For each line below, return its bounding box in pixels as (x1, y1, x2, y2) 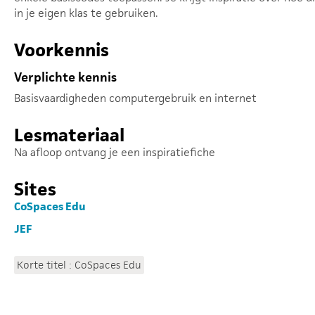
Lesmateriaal (14, 124, 124, 146)
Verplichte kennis (14, 69, 117, 85)
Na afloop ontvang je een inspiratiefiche (14, 145, 215, 160)
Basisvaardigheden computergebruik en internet (14, 91, 257, 105)
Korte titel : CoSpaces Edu (17, 258, 141, 271)
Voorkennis (14, 39, 109, 61)
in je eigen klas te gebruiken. (14, 6, 158, 20)
